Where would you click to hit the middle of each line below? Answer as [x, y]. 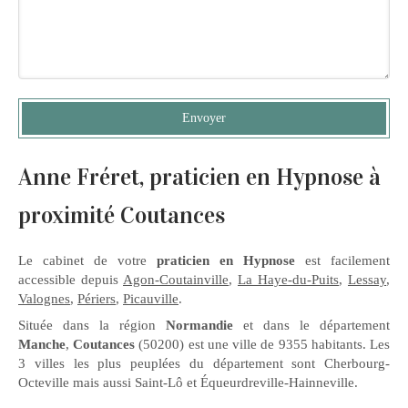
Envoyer [204, 118]
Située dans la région [92, 326]
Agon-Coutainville [176, 280]
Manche [42, 345]
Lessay [367, 280]
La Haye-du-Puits [288, 280]
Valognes [44, 299]
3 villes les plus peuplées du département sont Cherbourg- [204, 364]
